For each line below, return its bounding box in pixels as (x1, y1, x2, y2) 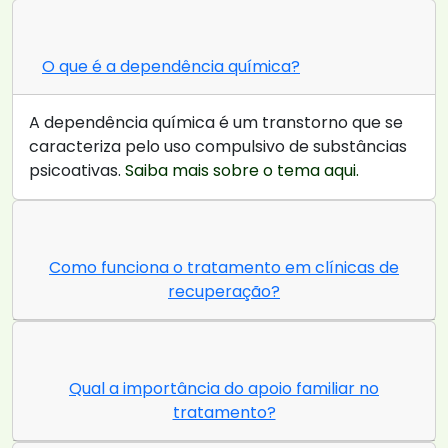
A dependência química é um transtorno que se (29, 111, 403, 135)
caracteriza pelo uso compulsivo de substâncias (29, 135, 407, 159)
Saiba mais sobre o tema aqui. (125, 159, 359, 183)
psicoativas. (29, 159, 125, 183)
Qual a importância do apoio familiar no (69, 377, 379, 401)
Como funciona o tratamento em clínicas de (49, 256, 399, 280)
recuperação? (168, 280, 280, 304)
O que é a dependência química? (42, 55, 300, 79)
